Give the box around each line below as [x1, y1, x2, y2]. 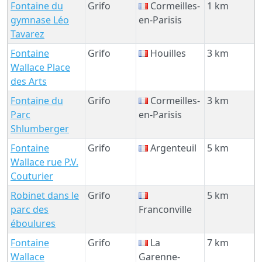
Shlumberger [11, 122, 69, 135]
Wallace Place [11, 60, 70, 74]
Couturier [11, 169, 53, 182]
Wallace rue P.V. [11, 155, 78, 168]
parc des [11, 202, 49, 216]
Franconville [139, 202, 192, 216]
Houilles [148, 46, 186, 60]
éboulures [11, 216, 56, 230]
